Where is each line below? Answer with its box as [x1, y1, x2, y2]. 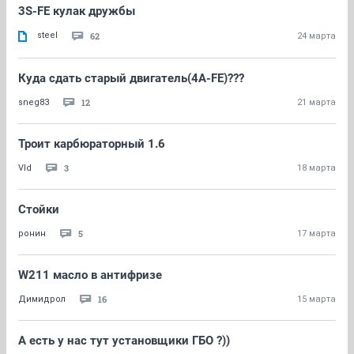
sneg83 [18, 97, 49, 107]
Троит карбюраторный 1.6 [18, 137, 165, 151]
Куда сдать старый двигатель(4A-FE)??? [18, 71, 244, 85]
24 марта [297, 31, 336, 41]
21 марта [297, 97, 336, 107]
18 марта [297, 163, 336, 173]
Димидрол [18, 294, 66, 304]
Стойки [18, 202, 59, 217]
